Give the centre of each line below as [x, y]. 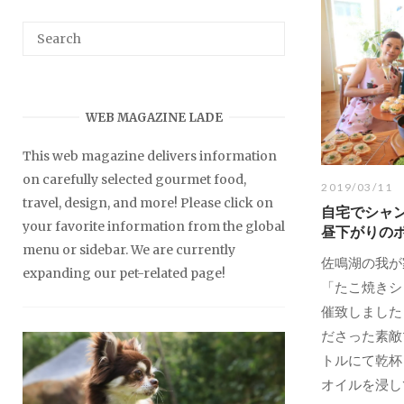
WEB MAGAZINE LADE [154, 117]
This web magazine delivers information [150, 156]
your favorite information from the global [154, 226]
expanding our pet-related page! [124, 273]
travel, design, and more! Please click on [148, 202]
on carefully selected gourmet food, [134, 179]
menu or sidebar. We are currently [129, 249]
